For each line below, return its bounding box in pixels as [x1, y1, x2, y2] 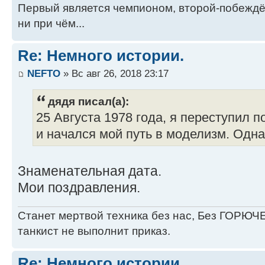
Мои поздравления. [18, 180, 140, 196]
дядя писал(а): [48, 95, 129, 108]
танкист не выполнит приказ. [18, 224, 170, 237]
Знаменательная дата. [18, 163, 161, 179]
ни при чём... [18, 17, 85, 30]
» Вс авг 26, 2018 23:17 [60, 67, 169, 79]
